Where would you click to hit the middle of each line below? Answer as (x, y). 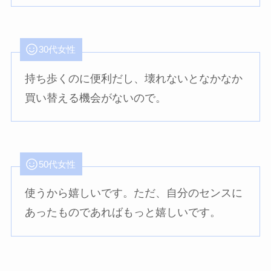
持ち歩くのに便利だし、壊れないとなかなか (134, 78)
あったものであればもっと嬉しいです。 (123, 213)
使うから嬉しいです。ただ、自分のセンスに (134, 193)
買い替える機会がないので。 (96, 98)
